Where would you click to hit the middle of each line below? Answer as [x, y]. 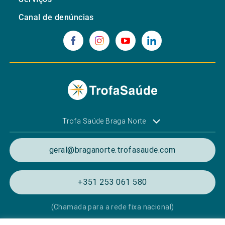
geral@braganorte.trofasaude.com [112, 149]
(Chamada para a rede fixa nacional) [113, 207]
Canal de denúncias [56, 17]
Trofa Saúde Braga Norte [104, 121]
